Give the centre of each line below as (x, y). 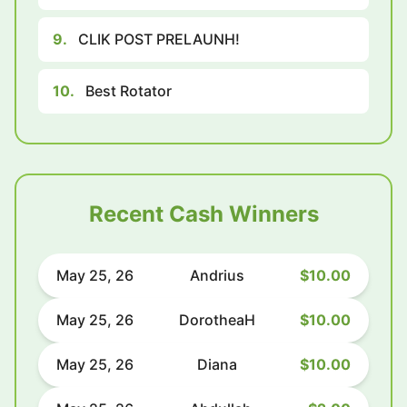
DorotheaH (217, 319)
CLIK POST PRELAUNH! (159, 39)
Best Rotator (129, 90)
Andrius (217, 275)
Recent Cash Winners (203, 213)
